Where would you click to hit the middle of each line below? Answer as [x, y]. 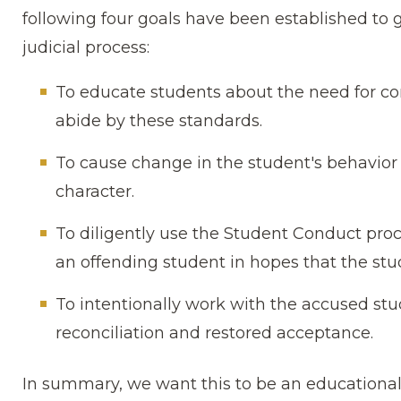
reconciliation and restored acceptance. [214, 333]
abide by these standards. [159, 121]
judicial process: [86, 47]
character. [95, 192]
